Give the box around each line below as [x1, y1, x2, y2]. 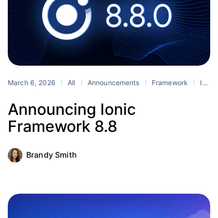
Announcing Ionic [8, 100, 136, 119]
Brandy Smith [26, 150, 77, 160]
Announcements [85, 78, 142, 87]
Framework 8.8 [8, 117, 117, 136]
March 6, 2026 [8, 78, 57, 87]
